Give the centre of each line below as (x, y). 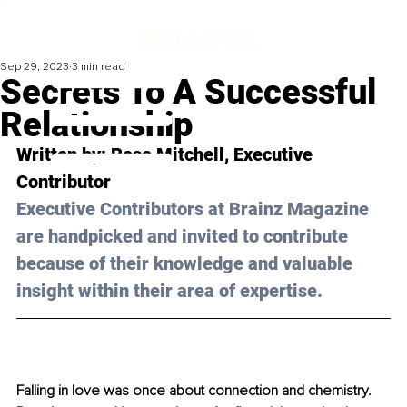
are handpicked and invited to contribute (184, 237)
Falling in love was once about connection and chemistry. (196, 391)
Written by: (64, 155)
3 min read (99, 67)
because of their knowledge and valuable (187, 264)
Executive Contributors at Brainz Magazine (195, 209)
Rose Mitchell (168, 155)
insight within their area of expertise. (169, 291)
